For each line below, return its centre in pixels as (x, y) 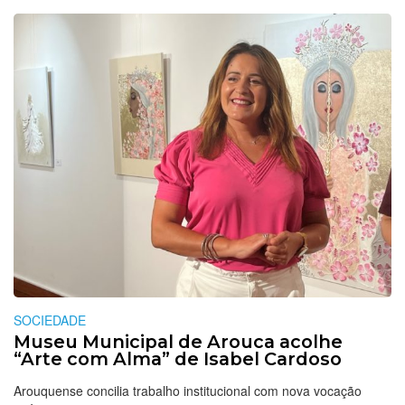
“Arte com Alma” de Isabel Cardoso (178, 359)
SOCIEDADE (50, 320)
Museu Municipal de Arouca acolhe (178, 342)
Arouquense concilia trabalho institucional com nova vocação (188, 391)
